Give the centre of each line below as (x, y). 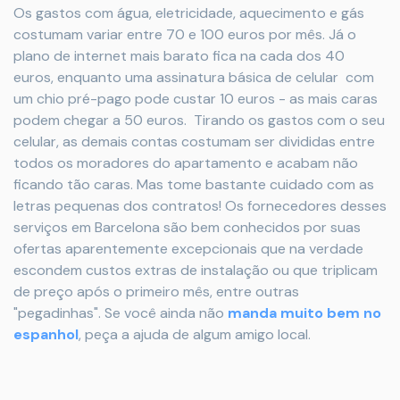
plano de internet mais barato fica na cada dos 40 (179, 55)
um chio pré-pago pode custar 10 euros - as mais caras (196, 98)
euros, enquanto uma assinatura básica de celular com (194, 77)
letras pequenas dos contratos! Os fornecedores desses (200, 205)
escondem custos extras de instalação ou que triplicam (196, 270)
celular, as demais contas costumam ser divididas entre (194, 141)
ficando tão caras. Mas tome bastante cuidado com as (194, 184)
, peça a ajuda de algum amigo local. (195, 334)
